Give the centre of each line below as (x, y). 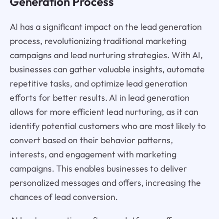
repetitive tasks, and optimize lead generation (99, 83)
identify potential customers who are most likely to (108, 126)
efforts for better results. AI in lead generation (99, 97)
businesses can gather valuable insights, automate (107, 69)
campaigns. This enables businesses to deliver (98, 168)
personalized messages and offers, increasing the (105, 182)
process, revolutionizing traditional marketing (98, 41)
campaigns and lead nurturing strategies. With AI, (106, 55)
